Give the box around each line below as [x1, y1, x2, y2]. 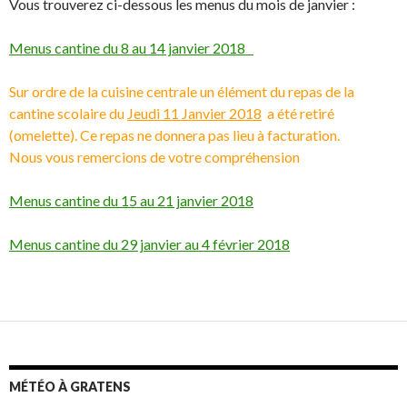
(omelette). [9, 126, 80, 144]
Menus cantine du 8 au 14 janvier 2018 [9, 39, 253, 57]
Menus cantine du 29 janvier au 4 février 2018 [9, 235, 290, 253]
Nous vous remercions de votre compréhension [9, 148, 300, 166]
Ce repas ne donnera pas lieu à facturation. [80, 126, 340, 144]
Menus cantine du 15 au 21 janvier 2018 [9, 192, 253, 210]
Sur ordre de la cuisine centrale [9, 83, 200, 101]
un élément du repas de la [200, 83, 354, 101]
